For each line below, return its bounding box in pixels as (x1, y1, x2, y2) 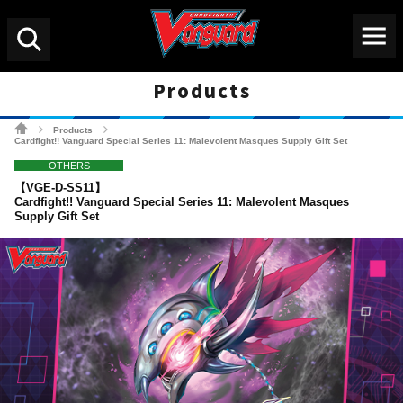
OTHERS (48, 160, 90, 171)
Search (7, 61, 37, 71)
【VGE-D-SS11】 (14, 181, 106, 194)
